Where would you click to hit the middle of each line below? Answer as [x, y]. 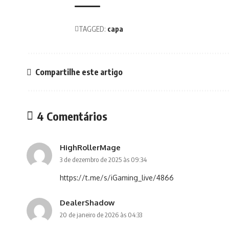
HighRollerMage [90, 147]
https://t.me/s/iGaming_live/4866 [117, 178]
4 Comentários [72, 116]
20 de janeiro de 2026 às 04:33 [101, 215]
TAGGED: [92, 29]
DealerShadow [87, 203]
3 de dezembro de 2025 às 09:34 [103, 160]
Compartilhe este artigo [79, 72]
